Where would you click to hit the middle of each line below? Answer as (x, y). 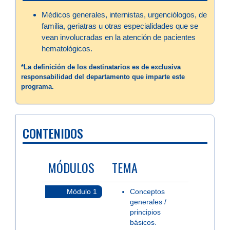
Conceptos (147, 191)
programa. (37, 86)
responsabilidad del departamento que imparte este (103, 76)
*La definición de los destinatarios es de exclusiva (101, 67)
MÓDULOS (71, 167)
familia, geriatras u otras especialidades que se (120, 26)
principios (145, 212)
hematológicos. (67, 48)
